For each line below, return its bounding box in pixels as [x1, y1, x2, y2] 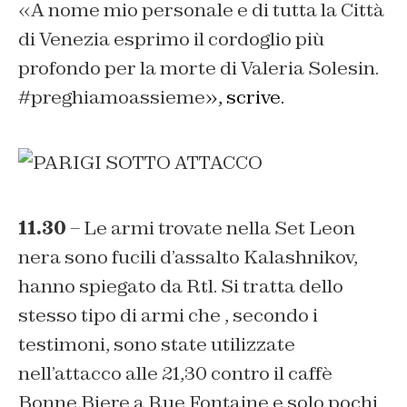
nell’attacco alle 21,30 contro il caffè [18, 362, 333, 386]
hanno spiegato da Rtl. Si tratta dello [18, 274, 343, 299]
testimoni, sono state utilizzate [18, 333, 295, 357]
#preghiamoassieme [18, 85, 205, 110]
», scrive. [205, 85, 284, 110]
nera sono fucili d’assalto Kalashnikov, [18, 245, 358, 270]
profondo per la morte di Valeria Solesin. [18, 56, 379, 81]
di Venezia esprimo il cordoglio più [18, 27, 324, 52]
